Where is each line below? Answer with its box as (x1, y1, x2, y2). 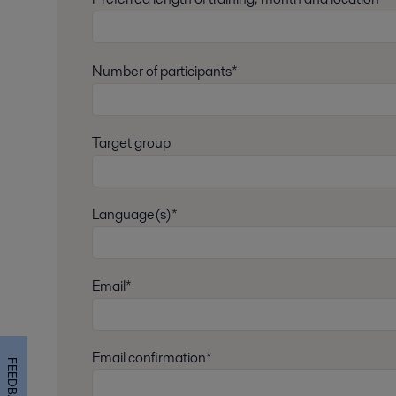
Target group (92, 132, 171, 153)
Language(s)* (92, 203, 178, 225)
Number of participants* (92, 60, 238, 81)
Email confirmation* (92, 346, 212, 368)
